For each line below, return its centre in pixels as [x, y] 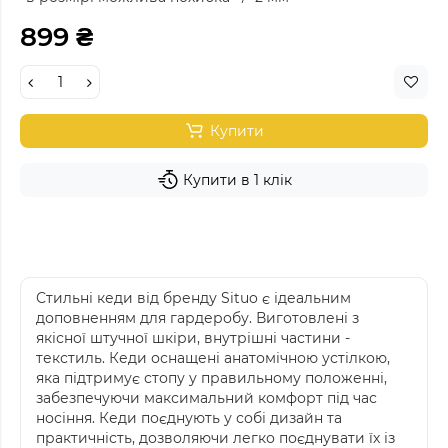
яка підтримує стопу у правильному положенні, [211, 377]
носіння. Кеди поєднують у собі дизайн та [189, 417]
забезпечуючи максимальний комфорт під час [206, 397]
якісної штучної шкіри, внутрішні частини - [193, 337]
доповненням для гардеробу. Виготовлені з [197, 317]
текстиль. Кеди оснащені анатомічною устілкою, [213, 357]
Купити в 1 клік [237, 179]
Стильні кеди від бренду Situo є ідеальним [193, 297]
